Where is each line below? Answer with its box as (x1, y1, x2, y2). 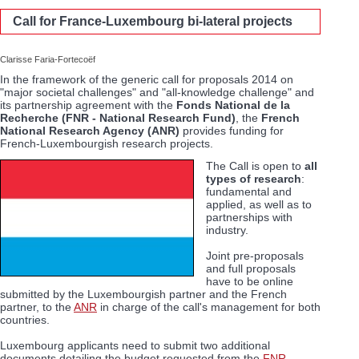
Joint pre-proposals (206, 248, 304, 262)
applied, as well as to (206, 197, 312, 211)
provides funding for (179, 123, 284, 137)
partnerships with (206, 210, 292, 224)
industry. (206, 223, 248, 236)
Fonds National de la (176, 98, 290, 111)
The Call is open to (206, 159, 305, 172)
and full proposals (206, 261, 296, 275)
